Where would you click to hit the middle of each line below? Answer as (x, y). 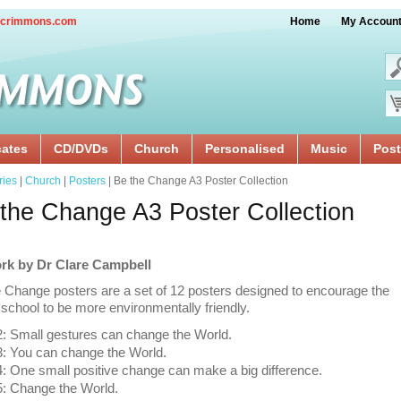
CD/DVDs (81, 149)
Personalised (245, 149)
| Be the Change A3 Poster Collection (197, 181)
